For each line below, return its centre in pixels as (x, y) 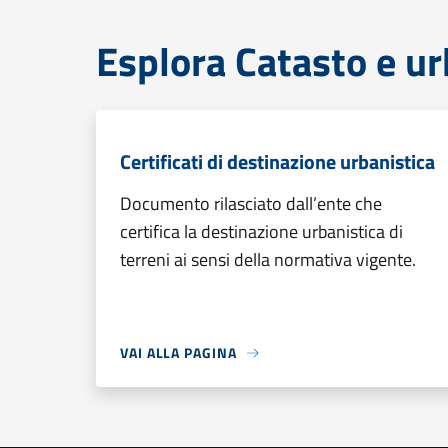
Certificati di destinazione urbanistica (277, 161)
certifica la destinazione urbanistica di (261, 231)
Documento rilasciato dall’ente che (251, 203)
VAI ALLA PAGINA (178, 352)
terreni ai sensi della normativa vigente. (268, 259)
